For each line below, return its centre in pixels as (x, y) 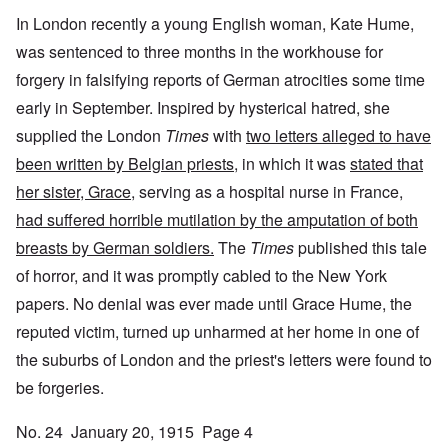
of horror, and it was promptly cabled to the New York (201, 276)
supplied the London (90, 136)
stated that (386, 164)
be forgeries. (60, 388)
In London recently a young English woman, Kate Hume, (215, 24)
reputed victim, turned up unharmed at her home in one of (217, 332)
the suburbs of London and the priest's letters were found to (224, 360)
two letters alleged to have (338, 136)
